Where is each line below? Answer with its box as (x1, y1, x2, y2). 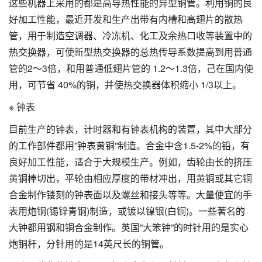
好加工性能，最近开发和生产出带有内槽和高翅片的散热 (9, 12, 243, 26)
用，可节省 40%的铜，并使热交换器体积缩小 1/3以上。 (9, 77, 242, 91)
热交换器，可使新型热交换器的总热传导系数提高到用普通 (9, 44, 252, 58)
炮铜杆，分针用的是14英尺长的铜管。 (9, 236, 169, 250)
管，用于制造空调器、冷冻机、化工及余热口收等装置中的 (9, 28, 252, 42)
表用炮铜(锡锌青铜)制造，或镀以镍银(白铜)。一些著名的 (9, 204, 245, 218)
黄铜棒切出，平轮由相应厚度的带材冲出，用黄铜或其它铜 (9, 171, 252, 185)
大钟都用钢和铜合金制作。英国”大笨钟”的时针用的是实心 (9, 220, 249, 234)
